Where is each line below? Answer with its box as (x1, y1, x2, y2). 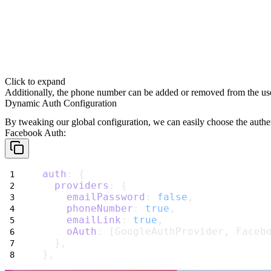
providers (54, 180, 109, 192)
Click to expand (5, 76, 65, 87)
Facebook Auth (5, 128, 64, 139)
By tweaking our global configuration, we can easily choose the (5, 117, 247, 128)
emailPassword (67, 191, 145, 203)
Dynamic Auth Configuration (5, 98, 117, 109)
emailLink (67, 214, 121, 226)
